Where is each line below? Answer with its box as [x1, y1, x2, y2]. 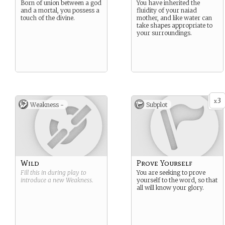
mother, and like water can [137, 14, 212, 22]
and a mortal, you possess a [21, 7, 99, 14]
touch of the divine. [21, 14, 75, 22]
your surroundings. [137, 29, 192, 37]
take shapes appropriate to [137, 22, 212, 29]
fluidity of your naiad [137, 7, 197, 14]
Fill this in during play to [21, 169, 86, 176]
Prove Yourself [137, 158, 192, 168]
